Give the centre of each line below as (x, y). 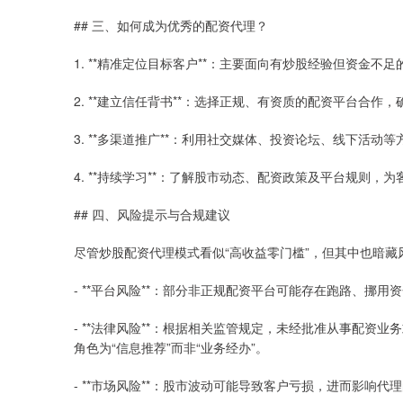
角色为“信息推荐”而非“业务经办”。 (171, 347)
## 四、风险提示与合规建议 (152, 214)
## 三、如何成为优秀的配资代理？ (171, 25)
